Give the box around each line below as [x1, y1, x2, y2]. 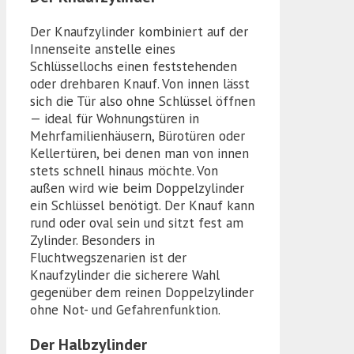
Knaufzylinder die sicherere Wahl [30, 266, 220, 284]
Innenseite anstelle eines [30, 40, 175, 58]
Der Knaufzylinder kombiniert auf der [30, 23, 248, 41]
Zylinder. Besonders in [30, 232, 155, 250]
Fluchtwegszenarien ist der [30, 249, 186, 267]
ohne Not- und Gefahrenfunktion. [30, 301, 220, 319]
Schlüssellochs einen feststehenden [30, 58, 237, 76]
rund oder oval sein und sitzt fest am [30, 214, 243, 232]
